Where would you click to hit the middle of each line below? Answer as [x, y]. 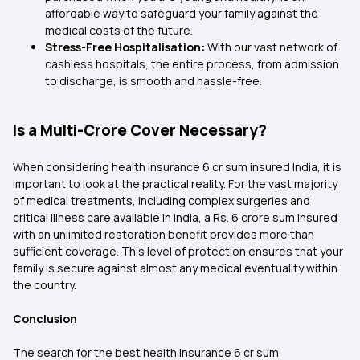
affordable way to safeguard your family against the [182, 13]
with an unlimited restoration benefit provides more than [164, 234]
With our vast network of [272, 47]
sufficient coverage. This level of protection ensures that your [178, 251]
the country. [45, 285]
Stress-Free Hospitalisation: [126, 47]
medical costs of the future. [119, 30]
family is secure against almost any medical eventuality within [175, 268]
